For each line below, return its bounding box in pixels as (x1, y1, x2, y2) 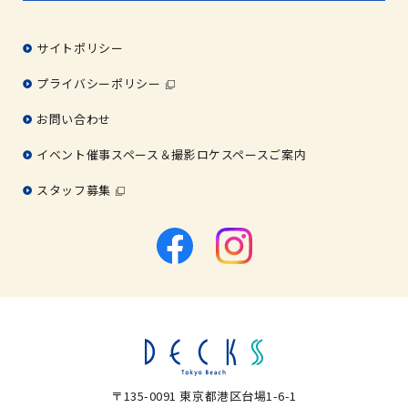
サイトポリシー (36, 39, 124, 57)
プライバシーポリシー (36, 75, 161, 93)
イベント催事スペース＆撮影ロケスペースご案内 (36, 146, 307, 164)
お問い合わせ (36, 110, 112, 128)
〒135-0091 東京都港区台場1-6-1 (111, 386, 297, 404)
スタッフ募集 (36, 181, 112, 199)
